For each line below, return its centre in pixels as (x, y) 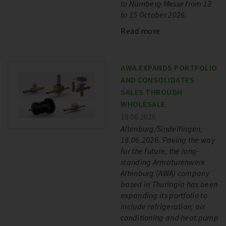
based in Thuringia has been (169, 184)
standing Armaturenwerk (163, 162)
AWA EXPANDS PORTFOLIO (169, 68)
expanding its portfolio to (164, 195)
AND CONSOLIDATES (157, 80)
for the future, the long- (160, 151)
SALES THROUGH (152, 92)
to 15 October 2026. (154, 15)
